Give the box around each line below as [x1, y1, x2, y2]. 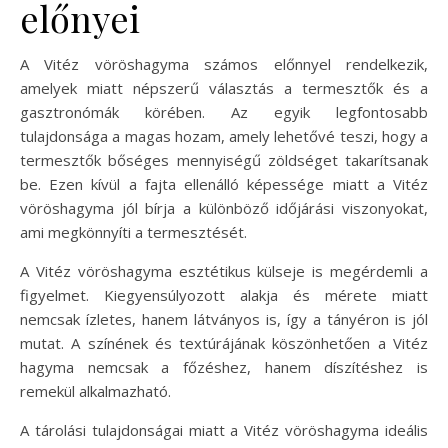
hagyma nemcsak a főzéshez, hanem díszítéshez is [20, 356, 428, 377]
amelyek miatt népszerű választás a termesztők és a [20, 77, 428, 98]
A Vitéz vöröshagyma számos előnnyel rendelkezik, [20, 53, 428, 74]
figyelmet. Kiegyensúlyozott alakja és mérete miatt [20, 284, 428, 305]
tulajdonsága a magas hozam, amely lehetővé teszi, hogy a [20, 125, 428, 146]
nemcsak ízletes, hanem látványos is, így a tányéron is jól [20, 308, 428, 329]
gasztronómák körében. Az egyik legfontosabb [20, 101, 428, 122]
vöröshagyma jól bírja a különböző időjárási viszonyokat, [20, 197, 428, 218]
